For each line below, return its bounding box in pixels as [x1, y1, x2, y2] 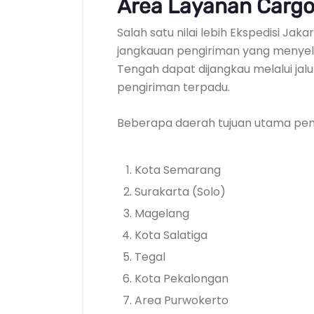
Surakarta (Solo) [135, 184, 226, 200]
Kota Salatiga [135, 227, 207, 243]
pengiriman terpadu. [117, 79, 230, 95]
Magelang [135, 205, 189, 221]
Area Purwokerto [135, 292, 228, 308]
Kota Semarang [135, 162, 221, 178]
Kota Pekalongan [135, 271, 228, 287]
